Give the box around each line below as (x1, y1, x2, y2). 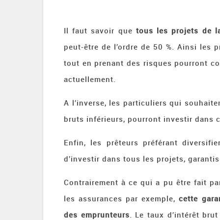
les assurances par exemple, (64, 193, 179, 203)
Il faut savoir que (64, 26, 136, 35)
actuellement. (64, 74, 116, 84)
